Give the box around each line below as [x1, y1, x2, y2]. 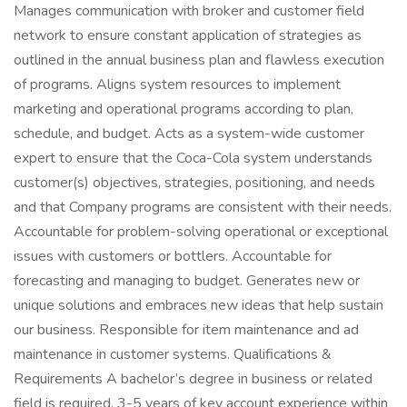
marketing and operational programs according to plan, [14, 99, 353, 119]
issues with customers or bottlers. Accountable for [14, 246, 332, 266]
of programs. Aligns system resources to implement [14, 74, 341, 94]
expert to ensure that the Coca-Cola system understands [14, 148, 372, 168]
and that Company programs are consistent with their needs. [14, 197, 392, 217]
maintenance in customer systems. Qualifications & [14, 344, 332, 364]
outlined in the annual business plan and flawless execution [14, 50, 384, 70]
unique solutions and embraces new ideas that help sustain [14, 295, 383, 315]
